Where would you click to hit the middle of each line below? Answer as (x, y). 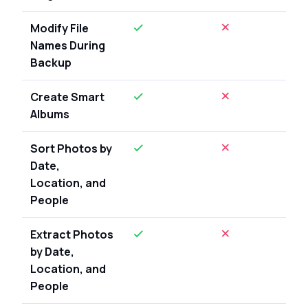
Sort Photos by (71, 148)
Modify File (59, 28)
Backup (51, 62)
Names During (68, 45)
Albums (50, 114)
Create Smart (67, 97)
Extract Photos (72, 234)
